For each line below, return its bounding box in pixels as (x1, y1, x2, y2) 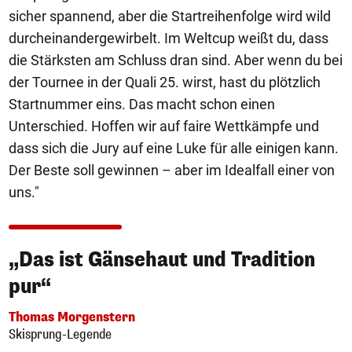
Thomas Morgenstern (9, 309, 135, 326)
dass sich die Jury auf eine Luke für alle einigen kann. (9, 140, 339, 157)
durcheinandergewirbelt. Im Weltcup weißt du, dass (9, 30, 328, 47)
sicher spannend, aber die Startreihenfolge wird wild (9, 8, 331, 25)
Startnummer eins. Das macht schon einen (9, 96, 275, 113)
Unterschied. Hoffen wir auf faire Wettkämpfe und (9, 118, 319, 135)
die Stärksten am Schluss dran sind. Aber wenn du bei (9, 52, 343, 69)
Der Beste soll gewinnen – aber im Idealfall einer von (9, 162, 335, 179)
